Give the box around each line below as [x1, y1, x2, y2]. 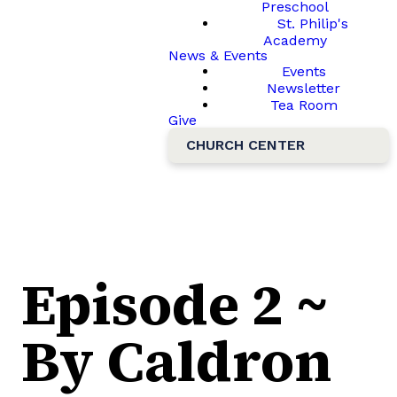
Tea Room [269, 97, 338, 113]
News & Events [168, 47, 268, 64]
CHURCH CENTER [186, 136, 305, 153]
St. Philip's [276, 15, 348, 32]
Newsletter [267, 80, 341, 97]
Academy [262, 32, 327, 49]
